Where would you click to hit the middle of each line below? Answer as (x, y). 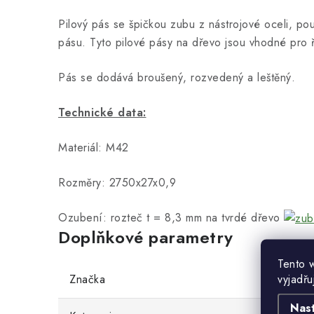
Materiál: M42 (94, 148)
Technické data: (102, 112)
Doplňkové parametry (146, 238)
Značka (87, 280)
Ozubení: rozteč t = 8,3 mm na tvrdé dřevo (171, 218)
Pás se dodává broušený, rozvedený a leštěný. (177, 77)
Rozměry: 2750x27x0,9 (117, 183)
